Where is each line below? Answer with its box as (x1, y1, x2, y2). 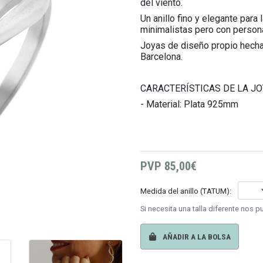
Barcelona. (140, 51, 183, 62)
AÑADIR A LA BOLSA (160, 232, 231, 242)
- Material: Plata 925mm (140, 99, 238, 110)
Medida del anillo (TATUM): (140, 186, 233, 195)
